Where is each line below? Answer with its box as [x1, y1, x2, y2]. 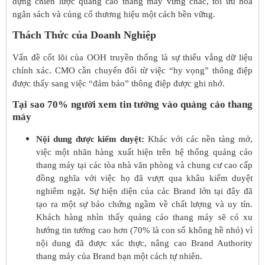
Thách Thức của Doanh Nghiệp [12, 29, 156, 41]
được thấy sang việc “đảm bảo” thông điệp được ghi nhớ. [12, 79, 225, 89]
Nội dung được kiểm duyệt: [36, 134, 148, 144]
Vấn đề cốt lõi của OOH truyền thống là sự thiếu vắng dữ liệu [12, 53, 253, 63]
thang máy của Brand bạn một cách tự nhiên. [36, 251, 202, 261]
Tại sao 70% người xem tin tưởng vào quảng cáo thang [12, 99, 253, 111]
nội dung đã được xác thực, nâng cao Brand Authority [36, 238, 253, 248]
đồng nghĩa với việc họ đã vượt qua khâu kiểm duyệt [36, 173, 253, 183]
